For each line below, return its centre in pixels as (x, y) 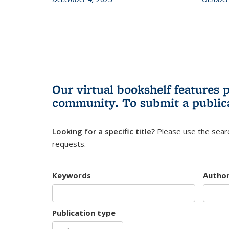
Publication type (84, 212)
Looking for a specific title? (104, 131)
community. (87, 102)
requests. (69, 143)
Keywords (72, 175)
